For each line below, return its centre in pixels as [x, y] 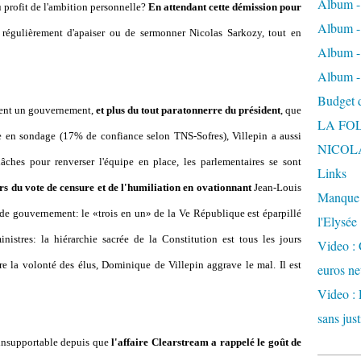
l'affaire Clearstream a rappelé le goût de [206, 342]
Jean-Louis [276, 187]
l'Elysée [337, 221]
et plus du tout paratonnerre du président [188, 110]
